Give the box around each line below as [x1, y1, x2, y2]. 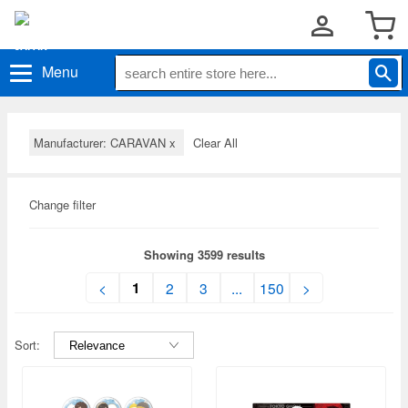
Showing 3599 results [143, 246, 265, 263]
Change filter [29, 196, 96, 213]
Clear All [193, 134, 238, 151]
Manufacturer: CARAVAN [34, 134, 169, 151]
